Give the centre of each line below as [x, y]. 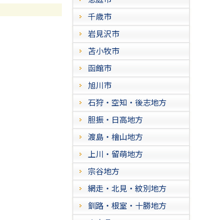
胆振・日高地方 [115, 119]
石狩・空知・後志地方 [127, 102]
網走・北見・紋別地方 [127, 188]
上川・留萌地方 [115, 154]
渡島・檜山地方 [115, 137]
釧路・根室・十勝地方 [127, 205]
